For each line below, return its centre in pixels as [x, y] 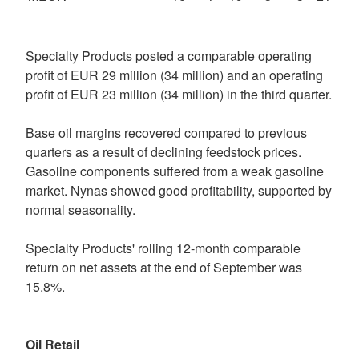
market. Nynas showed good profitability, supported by [179, 190]
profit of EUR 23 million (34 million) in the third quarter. [179, 94]
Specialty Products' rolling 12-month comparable [163, 248]
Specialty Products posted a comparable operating [169, 56]
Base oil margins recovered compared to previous [166, 133]
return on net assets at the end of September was [164, 267]
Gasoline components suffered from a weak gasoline [175, 171]
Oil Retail [52, 344]
